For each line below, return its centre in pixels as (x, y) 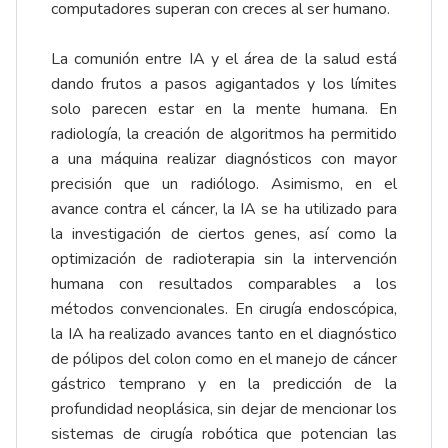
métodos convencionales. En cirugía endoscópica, (224, 309)
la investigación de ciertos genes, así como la (224, 234)
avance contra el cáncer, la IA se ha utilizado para (224, 209)
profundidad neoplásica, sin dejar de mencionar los (224, 409)
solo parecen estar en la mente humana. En (224, 109)
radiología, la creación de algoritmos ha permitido (224, 134)
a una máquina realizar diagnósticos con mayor (224, 159)
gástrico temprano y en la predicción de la (224, 384)
